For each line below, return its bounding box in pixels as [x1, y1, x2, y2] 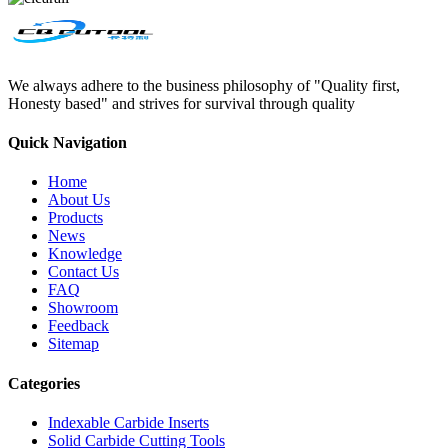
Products [48, 209, 103, 227]
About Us [48, 191, 110, 209]
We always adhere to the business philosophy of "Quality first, [8, 76, 400, 94]
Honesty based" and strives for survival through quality [8, 94, 355, 112]
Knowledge [48, 245, 122, 263]
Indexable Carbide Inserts [48, 413, 209, 431]
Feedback [48, 317, 109, 335]
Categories [8, 374, 80, 392]
